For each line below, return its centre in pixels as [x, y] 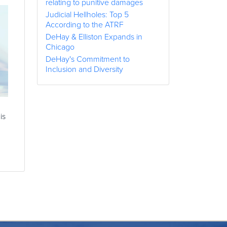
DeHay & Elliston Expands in [94, 37]
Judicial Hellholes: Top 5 [87, 14]
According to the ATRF [85, 25]
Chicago [60, 47]
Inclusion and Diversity [84, 69]
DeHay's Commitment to [88, 59]
